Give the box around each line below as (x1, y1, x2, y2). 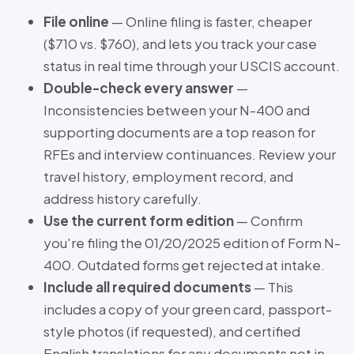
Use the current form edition (43, 212, 234, 230)
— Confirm (234, 212, 303, 230)
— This (251, 278, 293, 296)
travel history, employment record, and (43, 168, 293, 186)
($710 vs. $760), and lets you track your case (43, 35, 317, 53)
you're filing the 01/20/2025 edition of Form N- (43, 234, 341, 252)
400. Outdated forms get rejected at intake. (43, 256, 325, 274)
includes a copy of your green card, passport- (43, 300, 332, 318)
